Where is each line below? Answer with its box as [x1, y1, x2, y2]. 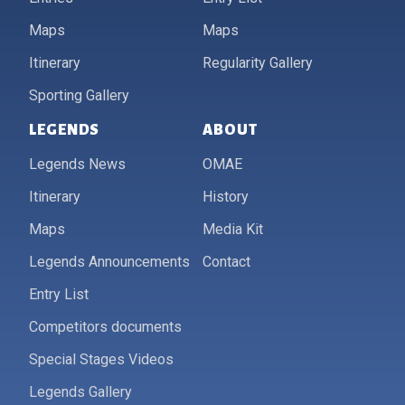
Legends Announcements [29, 252, 190, 270]
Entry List [29, 285, 89, 303]
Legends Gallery [29, 382, 132, 400]
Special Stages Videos [29, 350, 174, 368]
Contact [202, 252, 250, 270]
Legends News [29, 155, 126, 173]
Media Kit [202, 220, 263, 238]
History [202, 187, 249, 205]
